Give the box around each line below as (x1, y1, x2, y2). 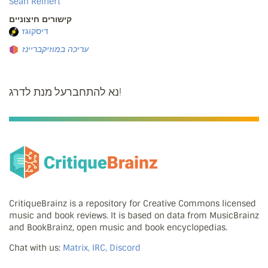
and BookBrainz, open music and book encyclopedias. (9, 222, 227, 233)
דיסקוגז (22, 25, 48, 36)
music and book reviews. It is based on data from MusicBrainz (9, 210, 259, 221)
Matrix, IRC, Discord (63, 242, 141, 254)
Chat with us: (9, 242, 63, 254)
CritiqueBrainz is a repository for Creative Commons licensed (9, 198, 256, 209)
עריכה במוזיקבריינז (22, 43, 89, 54)
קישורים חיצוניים (9, 13, 72, 25)
